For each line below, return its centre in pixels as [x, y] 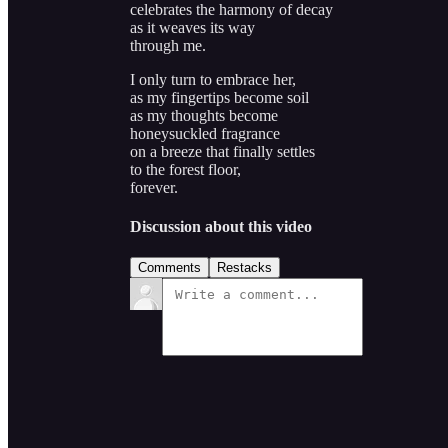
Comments [169, 268]
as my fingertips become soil [219, 97]
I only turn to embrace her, [213, 79]
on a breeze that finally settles [222, 151]
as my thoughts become [204, 115]
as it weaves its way [192, 27]
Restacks [244, 268]
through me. [168, 45]
